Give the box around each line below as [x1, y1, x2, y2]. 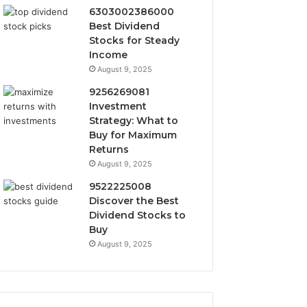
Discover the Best [89, 195, 180, 207]
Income [89, 49, 128, 61]
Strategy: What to [89, 114, 179, 127]
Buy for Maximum [89, 129, 177, 141]
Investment [89, 100, 147, 112]
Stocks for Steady [89, 34, 180, 47]
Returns [89, 143, 130, 156]
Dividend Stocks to [89, 209, 186, 221]
